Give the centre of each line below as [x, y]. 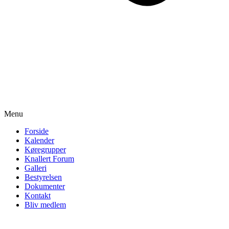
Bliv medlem [45, 205]
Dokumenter [45, 186]
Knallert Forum [49, 159]
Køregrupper [45, 150]
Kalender [39, 140]
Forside [37, 131]
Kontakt [38, 196]
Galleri [36, 168]
